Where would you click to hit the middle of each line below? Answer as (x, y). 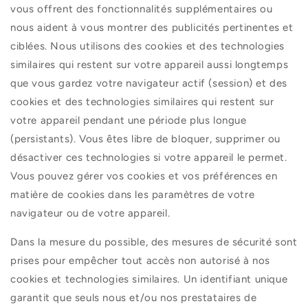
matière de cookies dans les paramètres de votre (133, 194)
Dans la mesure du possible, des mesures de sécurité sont (154, 242)
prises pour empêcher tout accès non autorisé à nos (141, 260)
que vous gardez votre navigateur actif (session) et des (149, 83)
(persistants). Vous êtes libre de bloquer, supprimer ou (146, 139)
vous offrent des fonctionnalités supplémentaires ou (142, 9)
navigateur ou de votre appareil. (90, 213)
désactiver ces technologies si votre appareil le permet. (149, 157)
